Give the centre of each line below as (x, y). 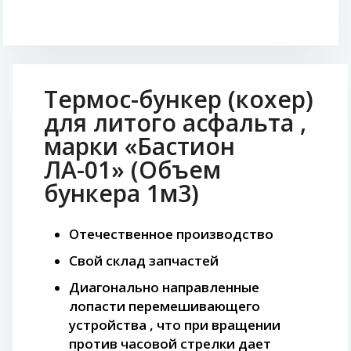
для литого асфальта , (175, 123)
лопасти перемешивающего (165, 306)
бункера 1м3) (121, 193)
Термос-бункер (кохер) (179, 99)
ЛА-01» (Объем (132, 170)
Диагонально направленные (164, 287)
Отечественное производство (171, 234)
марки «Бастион (139, 146)
